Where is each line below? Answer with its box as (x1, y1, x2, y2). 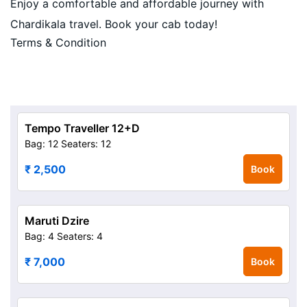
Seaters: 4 (57, 230, 103, 242)
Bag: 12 (25, 138, 58, 149)
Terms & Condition (10, 36, 106, 49)
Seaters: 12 (61, 138, 111, 149)
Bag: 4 (25, 230, 54, 242)
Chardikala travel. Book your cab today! (10, 17, 217, 31)
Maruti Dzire (25, 214, 89, 228)
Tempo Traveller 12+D (25, 121, 140, 135)
